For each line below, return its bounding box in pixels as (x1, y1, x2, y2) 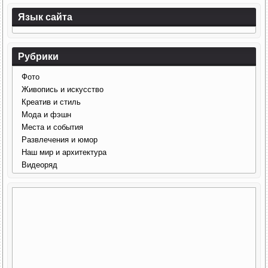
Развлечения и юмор (22, 135, 98, 145)
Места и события (22, 123, 84, 132)
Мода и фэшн (22, 110, 72, 120)
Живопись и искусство (22, 85, 104, 95)
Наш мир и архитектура (22, 148, 107, 157)
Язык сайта (18, 12, 73, 23)
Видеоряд (22, 160, 58, 170)
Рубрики (18, 51, 59, 62)
